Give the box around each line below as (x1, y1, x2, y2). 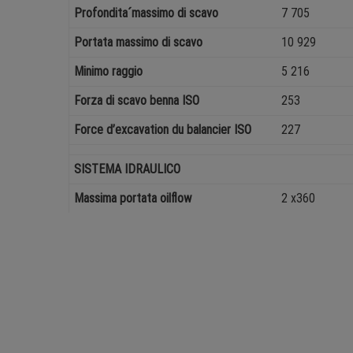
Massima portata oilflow (74, 191, 192, 206)
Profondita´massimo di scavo (74, 6, 219, 21)
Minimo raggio (74, 64, 143, 80)
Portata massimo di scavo (74, 35, 203, 50)
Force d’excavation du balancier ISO (74, 122, 252, 138)
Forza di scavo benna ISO (74, 93, 200, 109)
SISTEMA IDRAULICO (74, 162, 181, 177)
